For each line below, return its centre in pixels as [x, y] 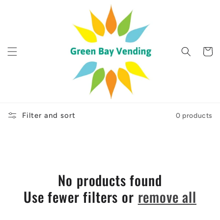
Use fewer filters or [81, 197]
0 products [194, 115]
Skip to [28, 7]
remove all [167, 197]
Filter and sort [49, 115]
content [29, 15]
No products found [110, 180]
